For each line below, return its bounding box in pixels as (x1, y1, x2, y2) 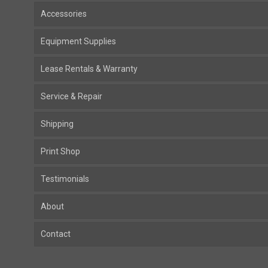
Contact (41, 229, 71, 239)
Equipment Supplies (41, 36, 116, 46)
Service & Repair (41, 92, 102, 101)
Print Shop (41, 147, 80, 156)
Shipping (41, 119, 74, 129)
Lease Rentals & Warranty (41, 64, 138, 74)
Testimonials (41, 174, 89, 184)
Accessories (41, 9, 87, 19)
